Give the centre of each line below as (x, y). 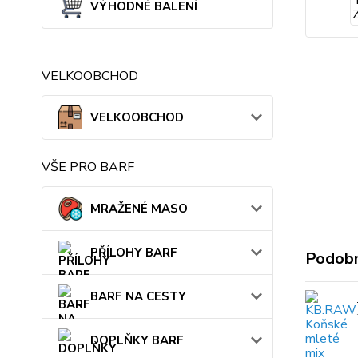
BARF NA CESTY (138, 296)
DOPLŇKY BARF (137, 340)
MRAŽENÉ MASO (139, 209)
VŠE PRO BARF (88, 167)
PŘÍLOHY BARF (134, 253)
